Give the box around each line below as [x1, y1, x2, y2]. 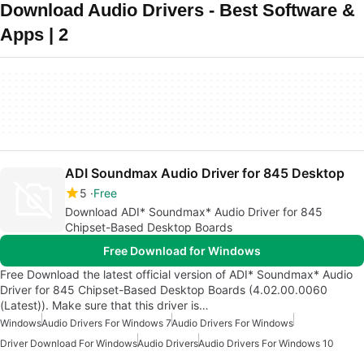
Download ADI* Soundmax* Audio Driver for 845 [65, 205, 323, 219]
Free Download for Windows [103, 244, 261, 258]
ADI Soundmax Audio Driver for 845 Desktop [65, 165, 344, 181]
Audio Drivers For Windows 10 [198, 337, 334, 349]
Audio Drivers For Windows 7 [41, 317, 171, 329]
